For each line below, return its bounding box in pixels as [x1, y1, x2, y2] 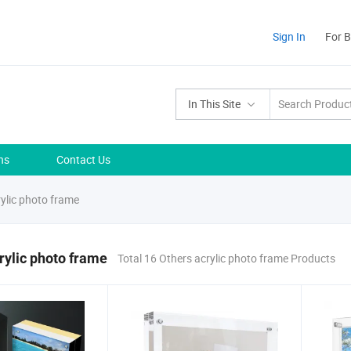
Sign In [273, 29, 306, 44]
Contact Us [56, 152, 110, 167]
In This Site [188, 96, 241, 111]
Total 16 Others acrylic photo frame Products [118, 251, 335, 266]
